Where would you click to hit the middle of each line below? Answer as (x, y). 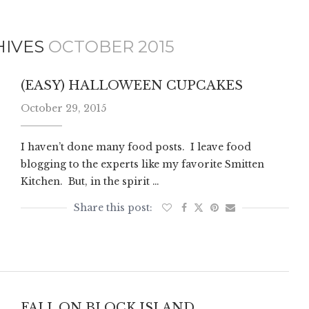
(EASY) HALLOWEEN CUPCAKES (131, 86)
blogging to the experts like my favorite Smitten (142, 165)
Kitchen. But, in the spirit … (90, 182)
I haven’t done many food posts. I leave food (136, 147)
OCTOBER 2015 (111, 47)
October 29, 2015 (63, 109)
